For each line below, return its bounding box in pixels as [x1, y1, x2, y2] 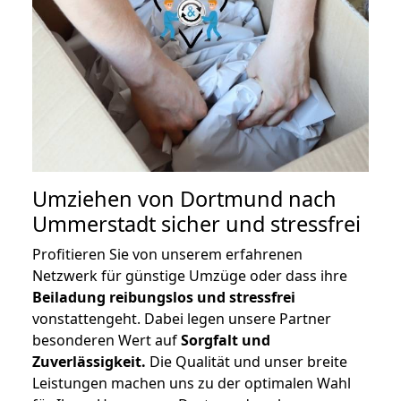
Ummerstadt [32, 209, 156, 239]
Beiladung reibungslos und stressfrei [32, 287, 295, 308]
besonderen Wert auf [32, 330, 181, 351]
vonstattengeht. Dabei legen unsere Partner [32, 309, 331, 329]
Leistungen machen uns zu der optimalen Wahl [32, 373, 351, 394]
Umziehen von [32, 184, 180, 214]
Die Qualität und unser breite [146, 352, 347, 372]
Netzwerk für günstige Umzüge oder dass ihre [32, 266, 347, 286]
